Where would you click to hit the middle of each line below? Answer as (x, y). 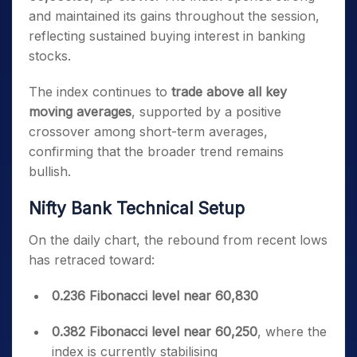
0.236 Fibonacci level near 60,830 (155, 296)
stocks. (50, 56)
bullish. (50, 171)
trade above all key (229, 92)
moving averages (80, 112)
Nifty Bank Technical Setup (137, 208)
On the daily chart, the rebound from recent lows (178, 240)
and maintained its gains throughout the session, (174, 16)
